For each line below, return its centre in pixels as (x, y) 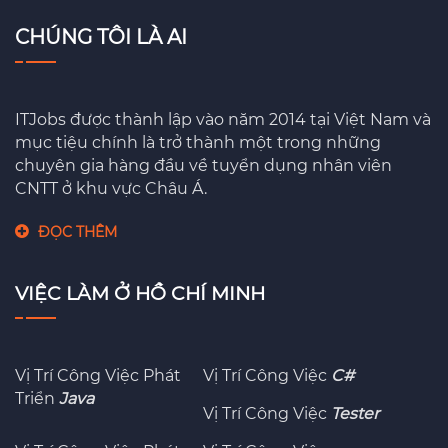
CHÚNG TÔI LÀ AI (101, 36)
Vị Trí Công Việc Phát (98, 375)
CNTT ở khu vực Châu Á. (111, 188)
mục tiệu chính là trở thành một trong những (198, 142)
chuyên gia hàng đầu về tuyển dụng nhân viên (203, 165)
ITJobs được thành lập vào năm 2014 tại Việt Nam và (223, 119)
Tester (355, 413)
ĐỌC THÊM (77, 231)
